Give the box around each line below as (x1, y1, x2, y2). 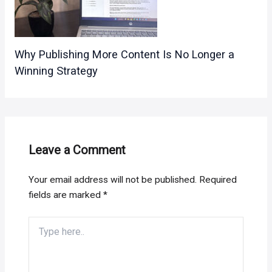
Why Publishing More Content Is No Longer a (14, 48, 234, 61)
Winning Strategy (14, 64, 98, 78)
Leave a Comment (29, 142, 126, 157)
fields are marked (29, 189, 104, 200)
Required (199, 174, 237, 185)
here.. (28, 229, 50, 240)
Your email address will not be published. (29, 174, 197, 185)
